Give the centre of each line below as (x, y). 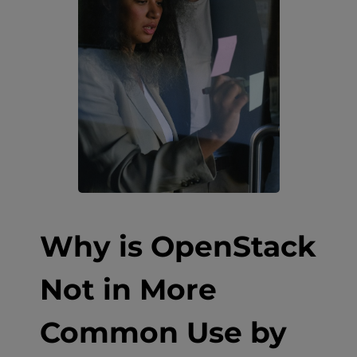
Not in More (128, 289)
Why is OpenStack (178, 246)
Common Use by (163, 332)
